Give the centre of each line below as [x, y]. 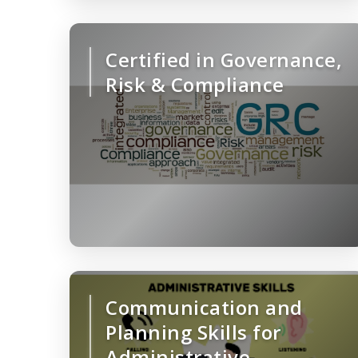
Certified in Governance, [224, 60]
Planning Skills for [193, 332]
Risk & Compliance [195, 85]
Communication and [204, 308]
